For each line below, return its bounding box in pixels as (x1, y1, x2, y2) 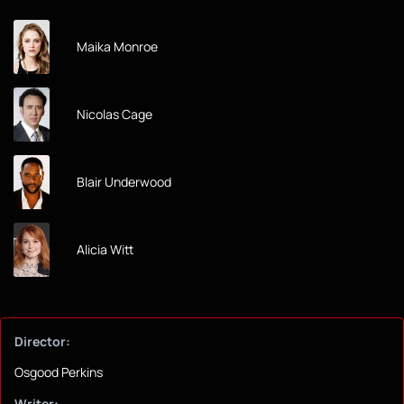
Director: (14, 333, 70, 351)
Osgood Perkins (14, 363, 103, 381)
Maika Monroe (77, 38, 158, 56)
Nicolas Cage (77, 106, 152, 124)
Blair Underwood (77, 173, 171, 191)
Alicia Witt (77, 241, 133, 259)
